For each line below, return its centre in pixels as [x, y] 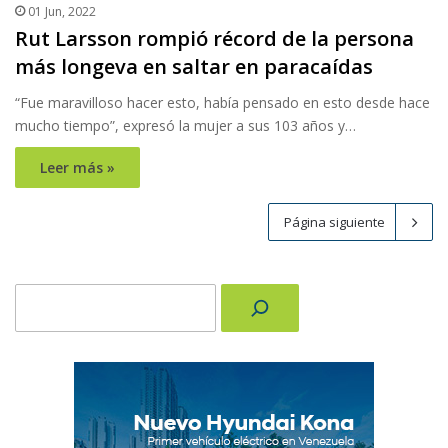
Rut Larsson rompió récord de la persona [214, 39]
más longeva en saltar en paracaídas [194, 67]
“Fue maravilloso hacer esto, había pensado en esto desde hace [222, 103]
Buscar [35, 293]
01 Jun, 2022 [62, 12]
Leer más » [77, 168]
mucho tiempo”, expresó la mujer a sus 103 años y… [185, 126]
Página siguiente [334, 222]
